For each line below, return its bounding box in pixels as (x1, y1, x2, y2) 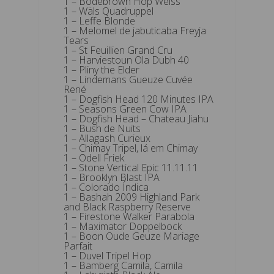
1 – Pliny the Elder (64, 62, 139, 76)
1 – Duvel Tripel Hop (64, 248, 151, 262)
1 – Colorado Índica (64, 180, 149, 194)
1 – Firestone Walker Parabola (64, 209, 194, 223)
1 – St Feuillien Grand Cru (64, 43, 172, 57)
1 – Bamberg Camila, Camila (64, 258, 183, 272)
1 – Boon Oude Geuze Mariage (64, 229, 199, 243)
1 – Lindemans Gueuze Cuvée (64, 72, 193, 86)
